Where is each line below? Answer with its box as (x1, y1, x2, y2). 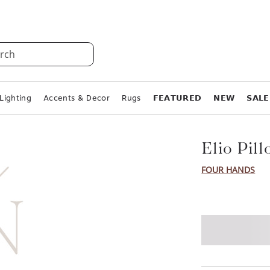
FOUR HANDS (201, 164, 256, 175)
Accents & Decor (43, 93, 110, 102)
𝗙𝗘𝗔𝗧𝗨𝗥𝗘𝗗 (152, 93, 202, 102)
